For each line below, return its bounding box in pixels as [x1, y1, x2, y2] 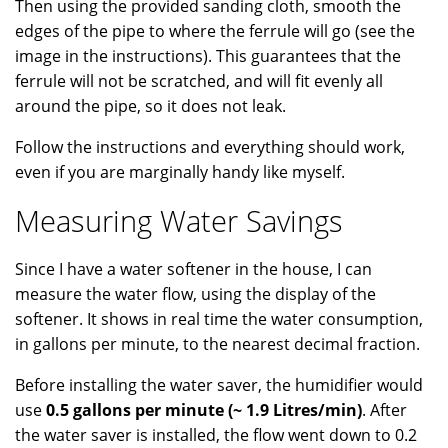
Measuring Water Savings [15, 201, 343, 241]
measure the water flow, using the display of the [15, 283, 376, 306]
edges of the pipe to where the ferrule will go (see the [15, 20, 415, 43]
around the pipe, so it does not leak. [15, 95, 286, 118]
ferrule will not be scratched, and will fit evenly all [15, 70, 383, 93]
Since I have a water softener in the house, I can [15, 258, 372, 281]
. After [362, 399, 407, 422]
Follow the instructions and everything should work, [15, 136, 405, 159]
